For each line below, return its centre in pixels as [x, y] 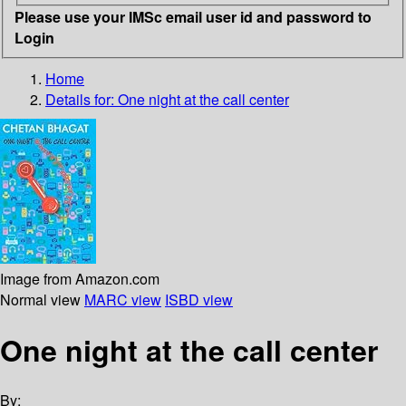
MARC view [123, 299]
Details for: [82, 99]
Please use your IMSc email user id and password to [193, 16]
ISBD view [199, 299]
